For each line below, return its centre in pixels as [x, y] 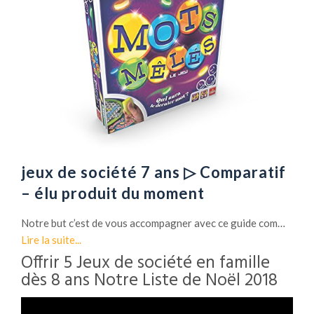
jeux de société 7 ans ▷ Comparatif [153, 172]
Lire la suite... [51, 239]
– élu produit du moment [113, 193]
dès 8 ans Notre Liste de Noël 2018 [149, 281]
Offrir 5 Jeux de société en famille [145, 263]
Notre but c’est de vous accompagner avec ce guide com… [153, 223]
